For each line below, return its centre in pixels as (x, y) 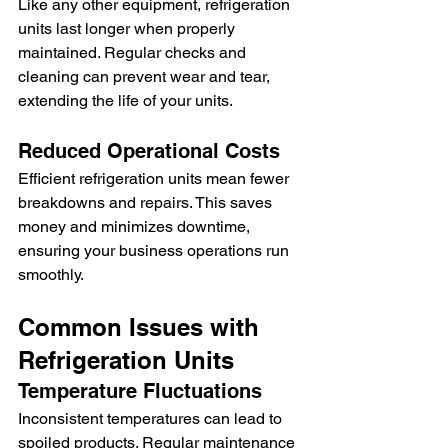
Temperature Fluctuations (140, 391)
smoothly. (51, 275)
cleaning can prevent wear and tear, (146, 77)
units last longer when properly (128, 29)
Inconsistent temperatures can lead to (152, 419)
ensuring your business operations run (155, 251)
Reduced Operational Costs (149, 151)
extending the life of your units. (125, 101)
